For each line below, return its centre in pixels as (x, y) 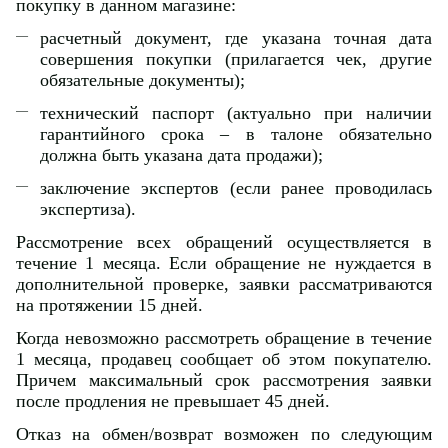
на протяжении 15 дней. (109, 304)
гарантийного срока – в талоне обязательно (236, 133)
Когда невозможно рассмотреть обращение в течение (224, 337)
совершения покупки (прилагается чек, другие (236, 58)
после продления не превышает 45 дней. (173, 400)
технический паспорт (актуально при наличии (236, 112)
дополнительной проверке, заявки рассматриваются (224, 283)
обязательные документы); (142, 79)
